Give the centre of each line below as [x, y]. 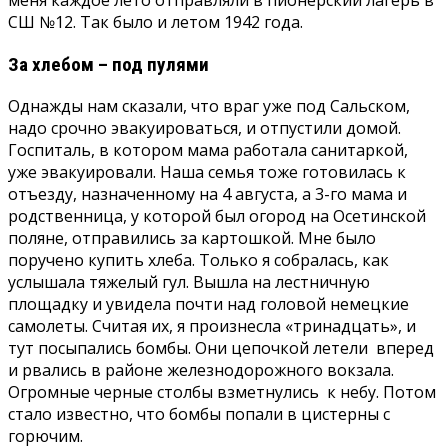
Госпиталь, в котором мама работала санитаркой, [208, 149]
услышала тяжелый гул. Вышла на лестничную [189, 281]
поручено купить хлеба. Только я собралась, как [198, 259]
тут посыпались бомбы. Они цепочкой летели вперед [221, 347]
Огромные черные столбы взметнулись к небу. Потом [222, 391]
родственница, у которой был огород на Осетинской [217, 215]
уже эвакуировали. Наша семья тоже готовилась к [207, 171]
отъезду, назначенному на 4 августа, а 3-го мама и [207, 193]
